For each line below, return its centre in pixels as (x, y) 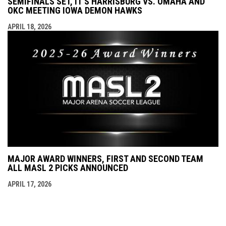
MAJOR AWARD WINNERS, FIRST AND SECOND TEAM (105, 159)
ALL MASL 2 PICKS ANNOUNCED (68, 168)
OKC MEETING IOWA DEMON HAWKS (75, 11)
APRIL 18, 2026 (30, 27)
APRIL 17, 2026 (30, 184)
